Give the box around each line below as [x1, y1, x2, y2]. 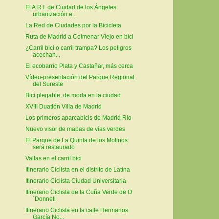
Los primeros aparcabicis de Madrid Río [25, 114, 131, 122]
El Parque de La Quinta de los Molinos [25, 137, 128, 144]
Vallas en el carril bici [25, 155, 82, 162]
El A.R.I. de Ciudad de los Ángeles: [25, 4, 118, 11]
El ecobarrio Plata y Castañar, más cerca [25, 63, 133, 70]
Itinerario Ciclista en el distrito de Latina [25, 166, 130, 174]
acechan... [32, 51, 60, 59]
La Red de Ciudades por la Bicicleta [25, 22, 121, 29]
